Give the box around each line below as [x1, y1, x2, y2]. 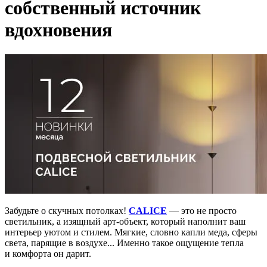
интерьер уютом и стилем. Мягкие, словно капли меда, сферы [5, 226, 257, 237]
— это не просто [169, 205, 237, 216]
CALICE [129, 205, 167, 216]
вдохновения [5, 19, 112, 41]
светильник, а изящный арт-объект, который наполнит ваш [5, 216, 246, 226]
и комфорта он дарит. [5, 248, 91, 259]
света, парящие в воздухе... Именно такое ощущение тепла [5, 237, 244, 248]
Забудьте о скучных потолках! [5, 205, 129, 216]
